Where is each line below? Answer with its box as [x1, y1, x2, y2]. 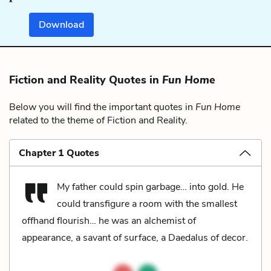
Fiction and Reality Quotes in [9, 72, 162, 87]
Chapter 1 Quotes [19, 146, 99, 160]
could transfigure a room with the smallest [57, 197, 237, 211]
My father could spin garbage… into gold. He [57, 180, 244, 194]
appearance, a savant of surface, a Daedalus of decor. [22, 230, 248, 244]
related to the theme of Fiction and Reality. [9, 113, 188, 127]
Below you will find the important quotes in [9, 100, 195, 114]
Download [39, 18, 85, 31]
